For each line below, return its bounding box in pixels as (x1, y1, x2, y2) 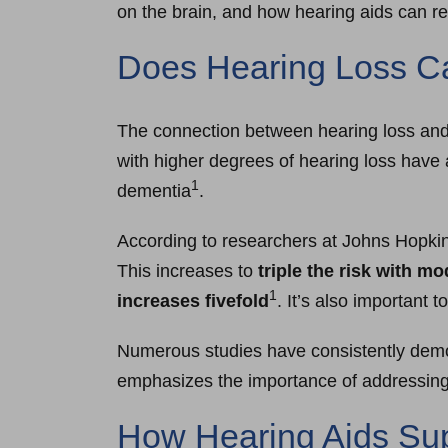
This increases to (117, 260, 258, 281)
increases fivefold (117, 290, 269, 311)
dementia (117, 180, 191, 201)
